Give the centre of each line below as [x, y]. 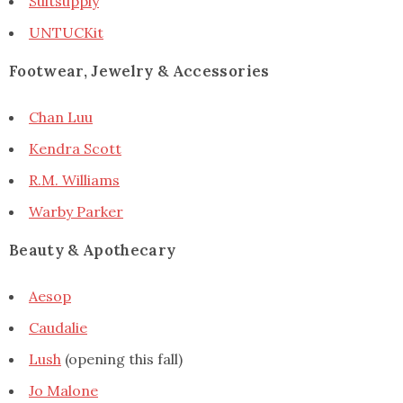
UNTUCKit [66, 32]
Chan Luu [61, 116]
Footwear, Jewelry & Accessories [139, 71]
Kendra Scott [75, 148]
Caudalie [58, 327]
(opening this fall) [122, 358]
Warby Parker [76, 211]
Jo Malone [63, 390]
